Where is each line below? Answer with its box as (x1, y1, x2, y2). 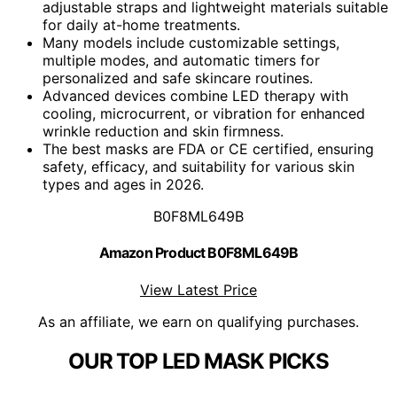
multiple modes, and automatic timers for (43, 51, 320, 70)
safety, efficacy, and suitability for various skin (43, 158, 354, 176)
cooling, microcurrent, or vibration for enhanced (43, 105, 365, 123)
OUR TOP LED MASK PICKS (68, 347, 329, 374)
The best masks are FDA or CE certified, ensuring (43, 140, 374, 159)
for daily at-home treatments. (43, 16, 240, 35)
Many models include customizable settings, (43, 34, 339, 52)
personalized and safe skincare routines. (43, 69, 313, 88)
